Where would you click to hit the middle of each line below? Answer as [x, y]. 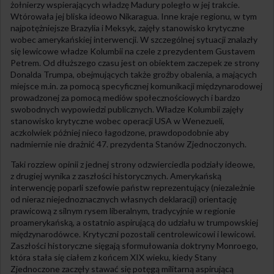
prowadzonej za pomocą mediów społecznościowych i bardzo [125, 97]
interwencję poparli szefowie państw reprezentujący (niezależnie [133, 187]
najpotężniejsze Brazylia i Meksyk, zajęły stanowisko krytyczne [128, 28]
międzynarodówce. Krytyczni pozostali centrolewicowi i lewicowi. [133, 234]
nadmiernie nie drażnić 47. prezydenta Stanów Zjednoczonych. [128, 144]
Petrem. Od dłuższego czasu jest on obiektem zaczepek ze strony [135, 62]
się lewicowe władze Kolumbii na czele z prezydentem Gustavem [133, 51]
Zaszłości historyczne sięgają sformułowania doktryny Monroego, [134, 245]
